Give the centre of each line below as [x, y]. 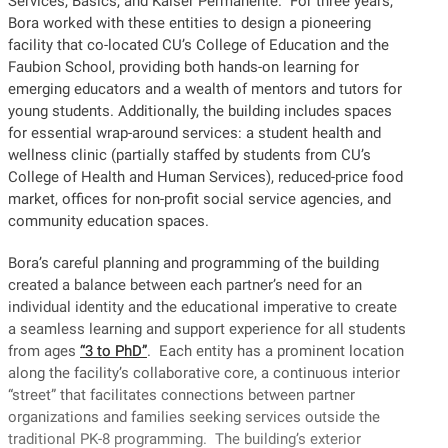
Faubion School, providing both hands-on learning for [183, 66]
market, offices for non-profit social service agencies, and [199, 198]
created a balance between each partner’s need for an [185, 284]
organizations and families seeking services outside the [194, 416]
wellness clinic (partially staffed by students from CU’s [189, 154]
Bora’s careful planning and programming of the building [193, 262]
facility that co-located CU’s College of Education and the [198, 44]
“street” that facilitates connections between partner [181, 394]
